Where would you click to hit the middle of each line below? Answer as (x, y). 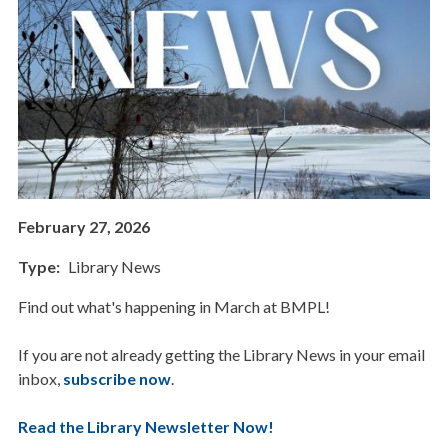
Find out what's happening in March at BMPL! (173, 307)
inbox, (40, 379)
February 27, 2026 (83, 227)
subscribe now (116, 379)
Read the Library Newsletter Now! (145, 427)
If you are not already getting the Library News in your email (221, 355)
